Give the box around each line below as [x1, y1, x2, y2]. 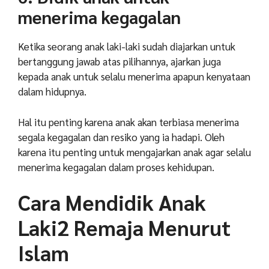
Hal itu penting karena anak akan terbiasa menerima [18, 115, 239, 128]
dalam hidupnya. [18, 85, 86, 98]
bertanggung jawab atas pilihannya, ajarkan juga [18, 55, 221, 68]
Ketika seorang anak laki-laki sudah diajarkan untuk [18, 40, 235, 53]
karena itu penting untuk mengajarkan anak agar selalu [18, 145, 251, 159]
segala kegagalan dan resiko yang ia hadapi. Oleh [18, 130, 225, 144]
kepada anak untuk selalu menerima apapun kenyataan [18, 70, 250, 83]
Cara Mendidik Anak [18, 189, 206, 216]
